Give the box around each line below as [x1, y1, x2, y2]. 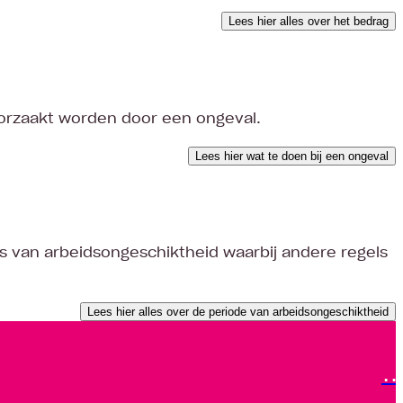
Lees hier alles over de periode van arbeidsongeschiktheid [87, 305, 389, 319]
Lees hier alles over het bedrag [228, 13, 389, 28]
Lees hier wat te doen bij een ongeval [195, 148, 389, 163]
